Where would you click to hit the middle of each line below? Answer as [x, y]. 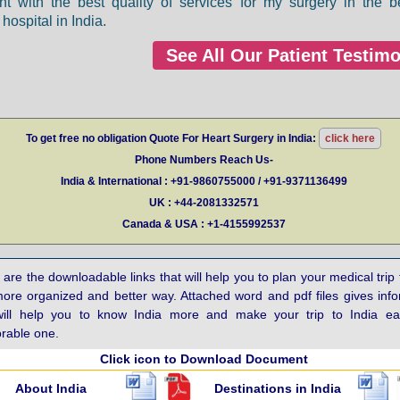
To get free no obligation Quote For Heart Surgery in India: [172, 139]
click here [350, 139]
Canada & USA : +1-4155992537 [204, 225]
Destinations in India [278, 389]
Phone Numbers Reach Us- [204, 160]
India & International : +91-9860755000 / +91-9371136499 [204, 182]
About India [50, 389]
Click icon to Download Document [204, 359]
